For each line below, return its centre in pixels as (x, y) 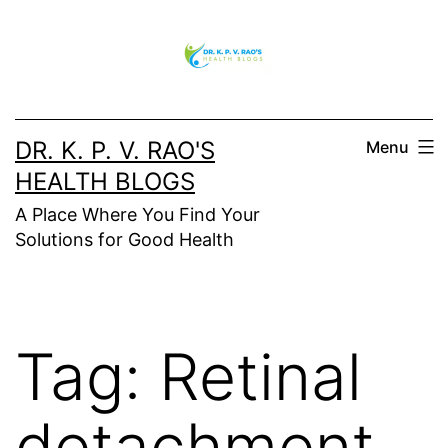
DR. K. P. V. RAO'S (115, 150)
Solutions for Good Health (124, 239)
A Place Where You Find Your (137, 214)
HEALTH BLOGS (105, 181)
